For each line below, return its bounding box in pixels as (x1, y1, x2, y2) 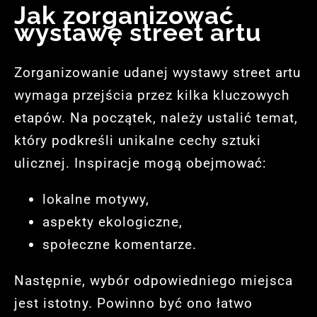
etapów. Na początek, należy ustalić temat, (14, 110, 298, 127)
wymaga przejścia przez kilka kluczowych (14, 87, 289, 104)
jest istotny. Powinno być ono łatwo (14, 295, 253, 312)
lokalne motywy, (42, 191, 149, 208)
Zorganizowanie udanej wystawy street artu (14, 64, 301, 81)
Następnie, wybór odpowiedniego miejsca (14, 272, 293, 289)
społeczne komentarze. (42, 236, 197, 253)
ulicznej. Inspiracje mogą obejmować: (14, 155, 267, 172)
